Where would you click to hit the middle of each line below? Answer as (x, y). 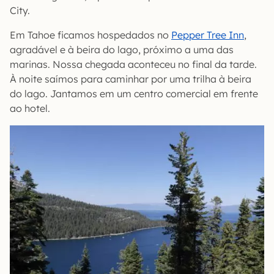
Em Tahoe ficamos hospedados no (91, 35)
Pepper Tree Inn (208, 35)
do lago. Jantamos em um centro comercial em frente (134, 93)
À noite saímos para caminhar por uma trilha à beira (131, 79)
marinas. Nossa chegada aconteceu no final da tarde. (133, 64)
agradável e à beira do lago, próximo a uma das (122, 49)
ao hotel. (30, 108)
